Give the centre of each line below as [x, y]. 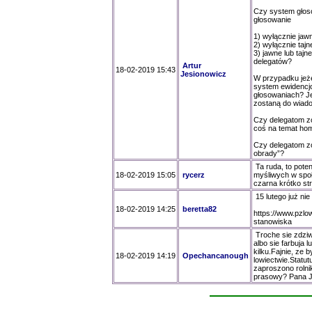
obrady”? [269, 153]
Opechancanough [216, 256]
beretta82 [200, 209]
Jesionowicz [203, 74]
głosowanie [272, 19]
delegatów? [273, 61]
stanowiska [273, 221]
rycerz [194, 175]
